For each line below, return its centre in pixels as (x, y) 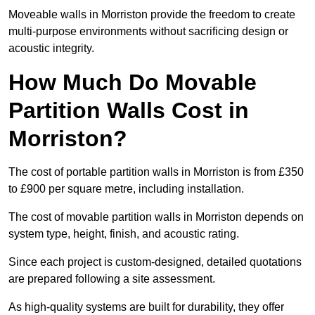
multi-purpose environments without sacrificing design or (148, 32)
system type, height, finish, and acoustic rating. (124, 234)
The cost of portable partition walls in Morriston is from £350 (156, 172)
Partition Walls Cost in (129, 111)
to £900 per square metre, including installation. (126, 189)
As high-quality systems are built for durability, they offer (146, 307)
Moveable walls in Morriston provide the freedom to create (152, 15)
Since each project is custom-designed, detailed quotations (155, 262)
